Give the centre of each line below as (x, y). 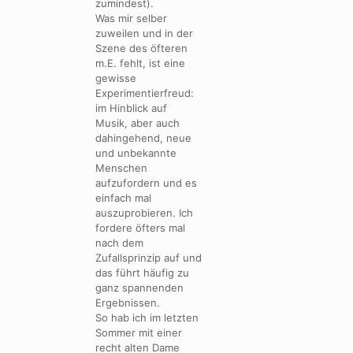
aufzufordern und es (146, 182)
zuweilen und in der (144, 33)
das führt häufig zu (142, 272)
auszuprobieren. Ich (144, 212)
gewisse (116, 78)
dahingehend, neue (143, 137)
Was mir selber (131, 18)
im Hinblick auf (131, 108)
